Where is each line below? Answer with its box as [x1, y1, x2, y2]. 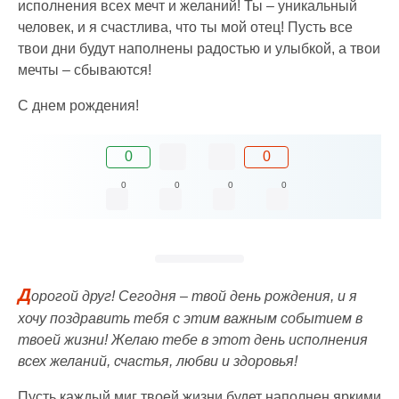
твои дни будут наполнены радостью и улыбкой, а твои [18, 41, 380, 57]
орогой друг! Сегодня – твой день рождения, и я [31, 289, 357, 305]
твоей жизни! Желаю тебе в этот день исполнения [18, 332, 368, 348]
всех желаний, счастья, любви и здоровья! [18, 354, 297, 370]
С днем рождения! [18, 98, 139, 114]
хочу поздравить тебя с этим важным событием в [18, 311, 362, 327]
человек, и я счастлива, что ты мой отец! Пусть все [18, 20, 353, 36]
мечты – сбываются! [18, 62, 151, 78]
